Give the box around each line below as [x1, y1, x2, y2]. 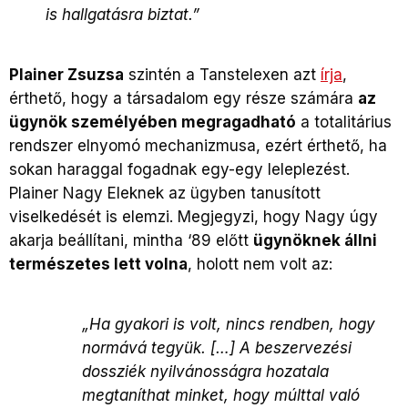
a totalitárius [296, 112, 392, 131]
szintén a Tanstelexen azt [124, 65, 321, 84]
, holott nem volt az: [188, 254, 332, 273]
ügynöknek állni [253, 230, 377, 250]
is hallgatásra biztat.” [46, 5, 199, 24]
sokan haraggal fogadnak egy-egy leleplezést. [9, 159, 350, 178]
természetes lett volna [9, 254, 188, 273]
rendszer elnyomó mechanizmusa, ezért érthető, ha [9, 136, 387, 155]
